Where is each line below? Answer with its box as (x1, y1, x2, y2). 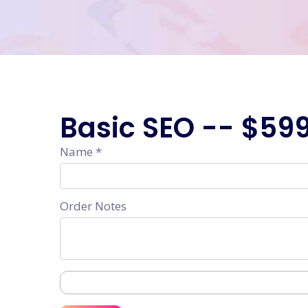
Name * (60, 144, 102, 159)
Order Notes (60, 198, 126, 214)
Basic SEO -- (60, 109, 241, 147)
